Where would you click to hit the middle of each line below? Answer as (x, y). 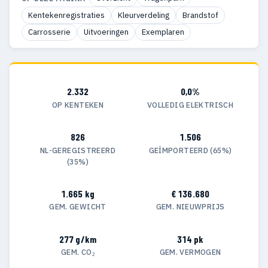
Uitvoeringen (106, 32)
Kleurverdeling (144, 15)
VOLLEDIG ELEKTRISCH (190, 104)
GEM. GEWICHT (78, 207)
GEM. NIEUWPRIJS (190, 207)
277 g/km (78, 239)
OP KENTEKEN (78, 104)
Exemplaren (163, 32)
